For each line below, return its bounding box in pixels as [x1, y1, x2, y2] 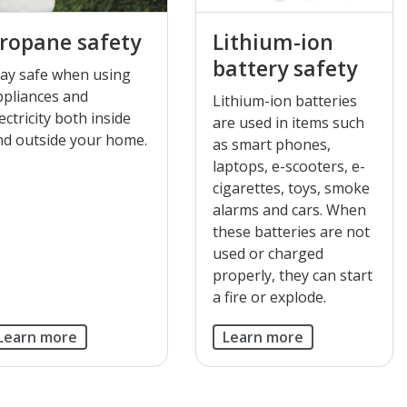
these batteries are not [212, 221, 370, 242]
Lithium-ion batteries [212, 90, 357, 111]
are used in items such [212, 112, 364, 133]
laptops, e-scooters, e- [212, 155, 365, 176]
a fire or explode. [212, 286, 326, 307]
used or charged [212, 243, 323, 263]
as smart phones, [212, 134, 331, 154]
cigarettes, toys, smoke [212, 177, 370, 198]
